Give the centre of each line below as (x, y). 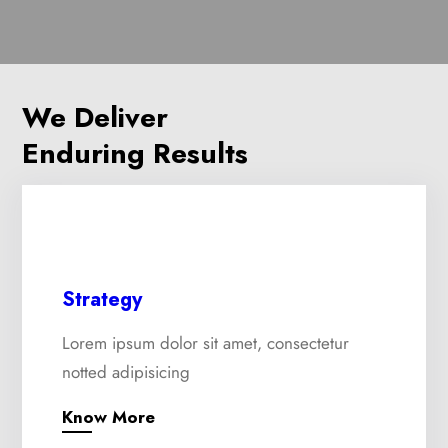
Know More (109, 417)
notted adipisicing (126, 372)
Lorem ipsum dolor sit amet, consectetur (206, 343)
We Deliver (95, 118)
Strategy (102, 300)
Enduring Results (135, 154)
